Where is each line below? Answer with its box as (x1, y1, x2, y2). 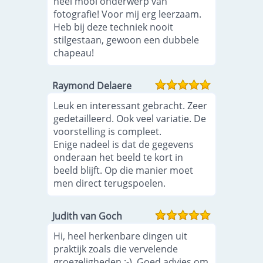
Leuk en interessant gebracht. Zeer (53, 99, 208, 112)
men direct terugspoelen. (53, 177, 166, 190)
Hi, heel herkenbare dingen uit (53, 230, 188, 242)
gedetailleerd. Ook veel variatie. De (53, 112, 207, 125)
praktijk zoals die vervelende (53, 242, 178, 255)
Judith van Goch (52, 210, 123, 222)
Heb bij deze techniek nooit (53, 21, 174, 33)
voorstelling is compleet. (53, 125, 162, 138)
